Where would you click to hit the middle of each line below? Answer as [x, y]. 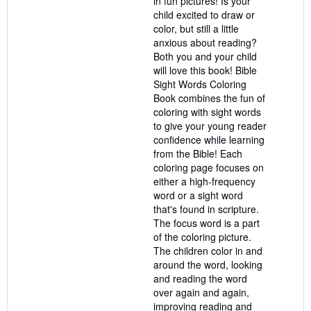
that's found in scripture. [206, 209]
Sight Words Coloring [200, 84]
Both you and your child [205, 56]
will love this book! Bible [205, 70]
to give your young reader [210, 126]
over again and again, [201, 292]
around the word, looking [208, 264]
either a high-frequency [204, 181]
